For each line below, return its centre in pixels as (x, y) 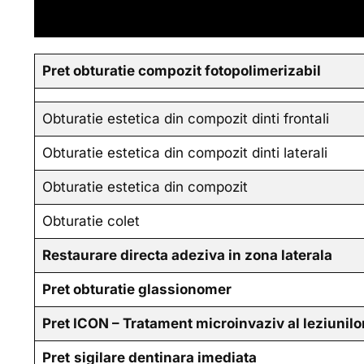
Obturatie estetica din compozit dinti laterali (184, 152)
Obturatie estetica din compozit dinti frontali (185, 118)
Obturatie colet (91, 221)
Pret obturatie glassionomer (136, 289)
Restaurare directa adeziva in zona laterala (187, 255)
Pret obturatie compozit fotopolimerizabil (181, 70)
